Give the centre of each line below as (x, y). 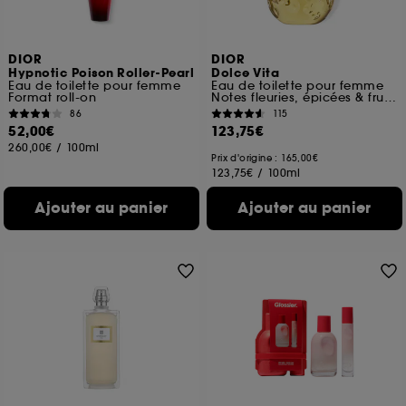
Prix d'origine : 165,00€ (265, 158)
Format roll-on (53, 97)
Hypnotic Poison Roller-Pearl (101, 73)
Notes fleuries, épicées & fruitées (390, 97)
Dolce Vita (246, 73)
